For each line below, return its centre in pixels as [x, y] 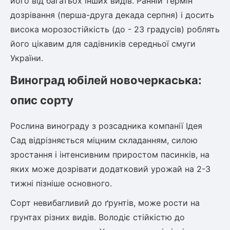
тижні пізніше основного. [61, 183]
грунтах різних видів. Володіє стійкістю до [98, 217]
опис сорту [42, 100]
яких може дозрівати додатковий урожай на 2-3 [110, 169]
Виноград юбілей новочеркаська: [106, 80]
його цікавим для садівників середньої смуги [103, 44]
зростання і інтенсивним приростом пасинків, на [110, 155]
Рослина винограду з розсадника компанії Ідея [106, 126]
